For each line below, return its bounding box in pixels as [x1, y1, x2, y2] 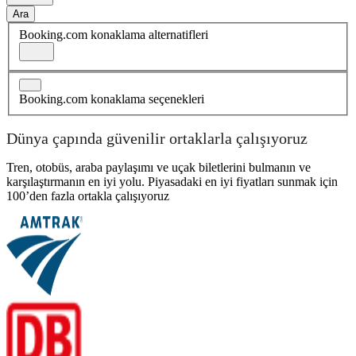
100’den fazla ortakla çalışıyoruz [6, 189, 169, 203]
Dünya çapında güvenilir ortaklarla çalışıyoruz [6, 129, 308, 147]
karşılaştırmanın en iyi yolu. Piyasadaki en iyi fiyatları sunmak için [6, 175, 338, 189]
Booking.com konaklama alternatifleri [19, 28, 208, 42]
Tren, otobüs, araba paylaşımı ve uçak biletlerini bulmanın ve [6, 161, 311, 175]
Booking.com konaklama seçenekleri [19, 92, 204, 106]
